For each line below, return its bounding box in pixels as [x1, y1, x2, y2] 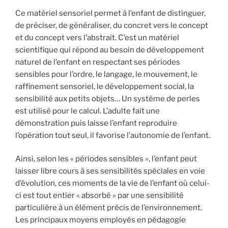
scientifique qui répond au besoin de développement [15, 45, 204, 54]
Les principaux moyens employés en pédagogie [15, 215, 186, 225]
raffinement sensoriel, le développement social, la [15, 81, 194, 91]
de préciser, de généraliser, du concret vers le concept [15, 20, 208, 30]
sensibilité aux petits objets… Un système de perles [15, 94, 200, 103]
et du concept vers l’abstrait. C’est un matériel [15, 33, 179, 42]
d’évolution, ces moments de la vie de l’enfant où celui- [15, 179, 210, 188]
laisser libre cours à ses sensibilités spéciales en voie [15, 166, 205, 176]
